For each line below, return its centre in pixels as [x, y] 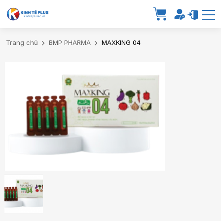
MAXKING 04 [121, 42]
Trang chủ [22, 42]
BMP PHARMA [70, 42]
